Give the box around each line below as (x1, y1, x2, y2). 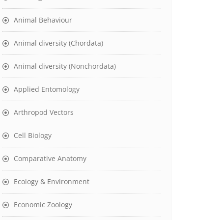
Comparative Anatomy (14, 154, 86, 163)
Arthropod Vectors (14, 108, 74, 117)
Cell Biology (14, 131, 52, 140)
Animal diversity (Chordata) (14, 38, 103, 48)
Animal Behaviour (14, 15, 72, 25)
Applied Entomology (14, 84, 80, 94)
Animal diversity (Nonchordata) (14, 61, 116, 71)
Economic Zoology (14, 200, 72, 209)
